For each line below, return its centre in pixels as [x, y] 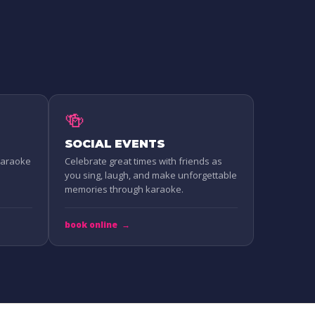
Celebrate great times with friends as [143, 161]
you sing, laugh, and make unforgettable [150, 175]
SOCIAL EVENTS [115, 143]
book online [91, 224]
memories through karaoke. [124, 189]
